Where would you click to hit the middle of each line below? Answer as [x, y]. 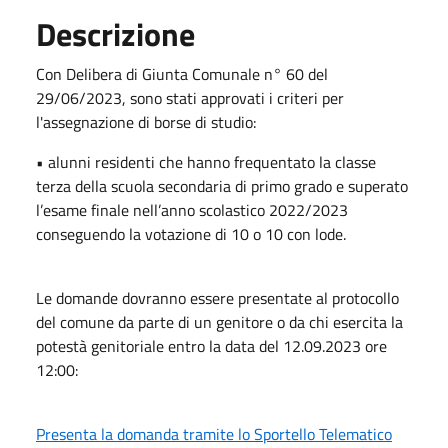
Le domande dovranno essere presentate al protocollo [217, 297]
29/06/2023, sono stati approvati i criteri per [190, 97]
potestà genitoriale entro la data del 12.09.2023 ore [211, 345]
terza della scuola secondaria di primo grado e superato [222, 185]
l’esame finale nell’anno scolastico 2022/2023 [192, 209]
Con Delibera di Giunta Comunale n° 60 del [182, 73]
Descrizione [115, 33]
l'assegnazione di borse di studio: [146, 121]
